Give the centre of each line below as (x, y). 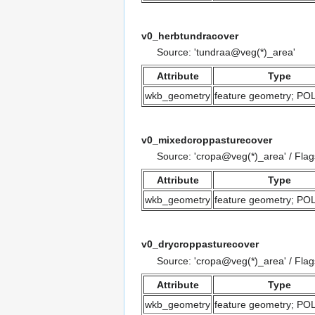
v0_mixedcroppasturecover (207, 140)
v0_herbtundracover (190, 36)
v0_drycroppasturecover (200, 244)
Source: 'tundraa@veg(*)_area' (226, 52)
